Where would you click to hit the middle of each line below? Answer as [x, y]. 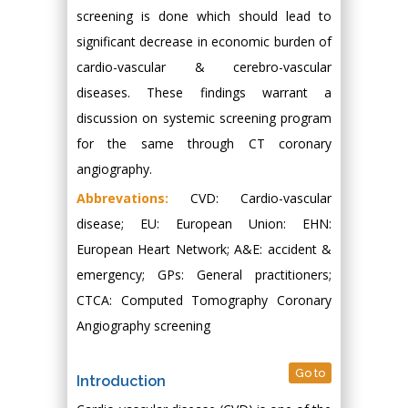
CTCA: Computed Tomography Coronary [204, 300]
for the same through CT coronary [204, 143]
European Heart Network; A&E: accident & [204, 249]
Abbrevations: [122, 198]
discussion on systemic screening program [204, 118]
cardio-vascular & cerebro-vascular [204, 67]
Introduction [121, 381]
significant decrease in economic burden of [204, 41]
